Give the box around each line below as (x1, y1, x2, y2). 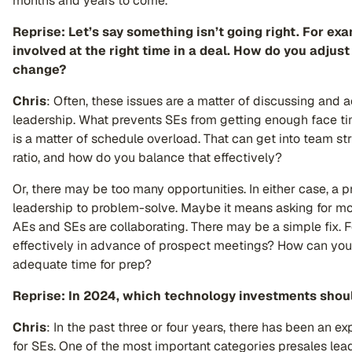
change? (13, 61, 66, 78)
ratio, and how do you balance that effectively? (13, 149, 282, 166)
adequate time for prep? (13, 256, 161, 273)
